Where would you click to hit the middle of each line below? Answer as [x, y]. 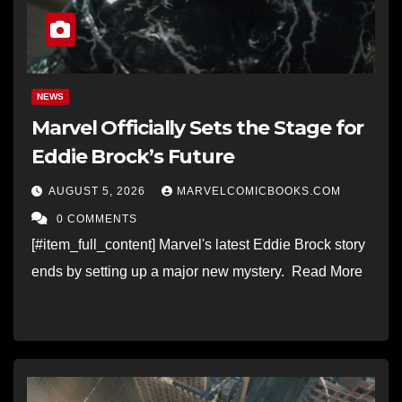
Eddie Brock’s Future [133, 156]
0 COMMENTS [97, 218]
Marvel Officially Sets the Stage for [198, 127]
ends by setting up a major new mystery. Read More [201, 271]
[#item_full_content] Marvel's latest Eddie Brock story [198, 244]
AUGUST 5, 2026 [99, 191]
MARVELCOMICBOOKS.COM [259, 191]
